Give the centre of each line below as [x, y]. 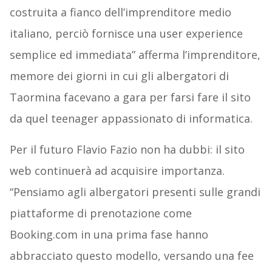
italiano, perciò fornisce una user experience [126, 34]
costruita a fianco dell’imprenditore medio [120, 12]
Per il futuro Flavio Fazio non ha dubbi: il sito [127, 150]
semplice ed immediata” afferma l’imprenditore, [135, 55]
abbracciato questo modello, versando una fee [131, 256]
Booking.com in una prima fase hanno [109, 235]
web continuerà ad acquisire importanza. [117, 171]
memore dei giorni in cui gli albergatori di [119, 76]
